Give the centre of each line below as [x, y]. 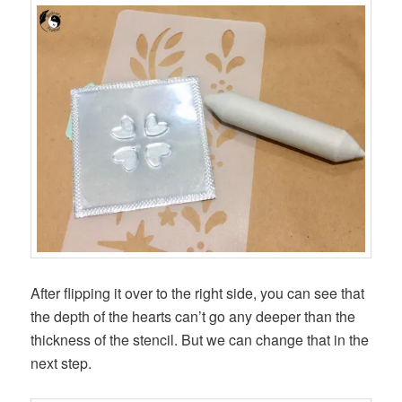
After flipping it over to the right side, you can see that [198, 293]
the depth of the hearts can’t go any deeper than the [193, 316]
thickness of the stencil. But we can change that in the [200, 339]
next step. [61, 363]
